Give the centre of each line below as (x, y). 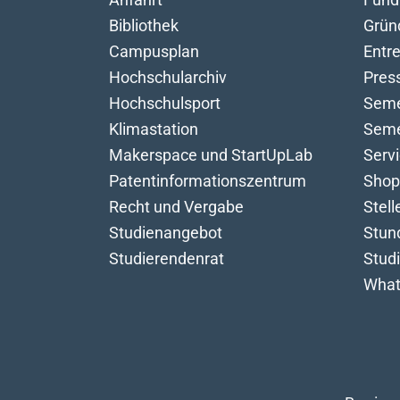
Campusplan (154, 51)
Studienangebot (166, 233)
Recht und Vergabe (176, 207)
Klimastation (154, 129)
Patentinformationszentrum (208, 181)
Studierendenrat (167, 258)
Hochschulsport (165, 103)
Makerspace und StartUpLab (211, 155)
